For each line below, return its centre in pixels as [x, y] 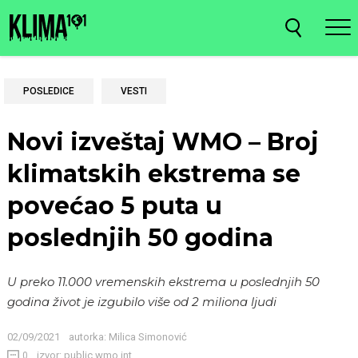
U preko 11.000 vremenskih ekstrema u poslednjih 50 [163, 282]
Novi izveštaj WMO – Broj [163, 141]
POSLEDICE [49, 91]
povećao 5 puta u [115, 205]
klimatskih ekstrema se [154, 173]
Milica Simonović [147, 336]
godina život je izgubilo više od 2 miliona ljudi [142, 302]
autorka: [88, 336]
